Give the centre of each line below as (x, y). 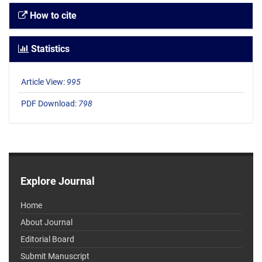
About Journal (46, 223)
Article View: (44, 82)
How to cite (52, 16)
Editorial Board (47, 239)
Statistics (49, 49)
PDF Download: (50, 104)
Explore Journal (58, 181)
